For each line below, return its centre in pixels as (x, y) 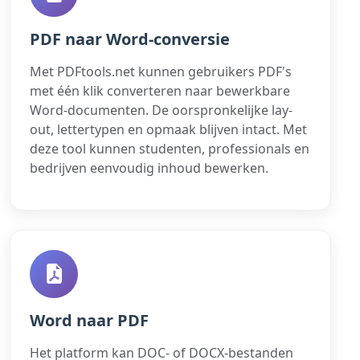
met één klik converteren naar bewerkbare (160, 90)
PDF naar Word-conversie (130, 39)
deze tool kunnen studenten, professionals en (170, 148)
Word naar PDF (89, 320)
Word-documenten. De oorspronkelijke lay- (161, 110)
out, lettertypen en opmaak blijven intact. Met (168, 129)
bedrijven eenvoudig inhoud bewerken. (149, 168)
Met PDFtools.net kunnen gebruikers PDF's (161, 71)
